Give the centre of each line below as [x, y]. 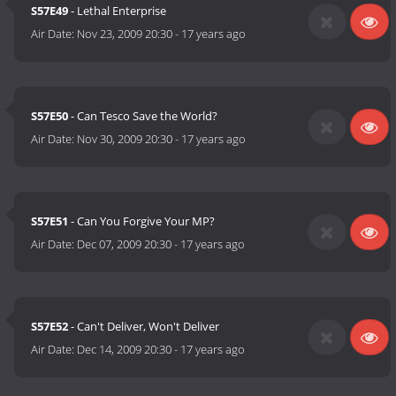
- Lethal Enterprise [118, 11]
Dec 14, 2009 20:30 [125, 350]
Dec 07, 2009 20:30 [125, 244]
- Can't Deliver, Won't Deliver [144, 327]
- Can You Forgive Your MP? [142, 221]
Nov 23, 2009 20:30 [125, 34]
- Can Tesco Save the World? [143, 116]
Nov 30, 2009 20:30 [125, 139]
